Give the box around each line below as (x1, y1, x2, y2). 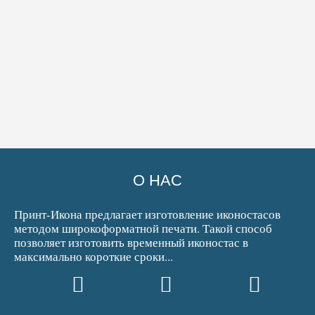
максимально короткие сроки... (14, 248, 173, 264)
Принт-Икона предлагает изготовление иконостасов (14, 206, 281, 222)
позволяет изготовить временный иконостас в (14, 234, 248, 250)
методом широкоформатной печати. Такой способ (14, 220, 272, 236)
